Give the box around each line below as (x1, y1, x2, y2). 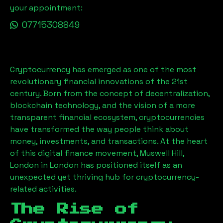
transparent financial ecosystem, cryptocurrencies (10, 112, 205, 122)
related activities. (10, 184, 77, 194)
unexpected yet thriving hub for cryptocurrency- (10, 172, 199, 182)
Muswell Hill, (140, 148, 184, 158)
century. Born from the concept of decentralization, (10, 88, 210, 99)
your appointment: (10, 2, 83, 13)
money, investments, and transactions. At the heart (10, 136, 208, 146)
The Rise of (10, 203, 138, 215)
